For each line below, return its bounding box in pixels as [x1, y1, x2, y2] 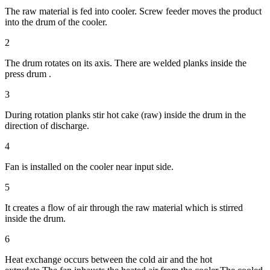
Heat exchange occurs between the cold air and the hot [5, 254, 212, 265]
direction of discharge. [5, 120, 89, 131]
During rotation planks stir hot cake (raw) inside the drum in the [5, 109, 246, 120]
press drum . [5, 68, 51, 79]
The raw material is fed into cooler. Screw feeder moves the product [5, 5, 262, 16]
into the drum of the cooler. [5, 16, 107, 27]
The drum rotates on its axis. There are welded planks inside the [5, 57, 246, 68]
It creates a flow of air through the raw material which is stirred [5, 202, 243, 213]
